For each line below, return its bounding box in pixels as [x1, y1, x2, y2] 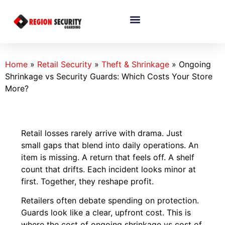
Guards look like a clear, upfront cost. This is [21, 207, 191, 218]
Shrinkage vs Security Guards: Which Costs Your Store [5, 71, 212, 82]
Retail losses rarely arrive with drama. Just [21, 128, 183, 139]
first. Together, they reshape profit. [21, 176, 154, 187]
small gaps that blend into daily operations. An [21, 140, 199, 151]
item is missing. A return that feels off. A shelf [21, 152, 195, 163]
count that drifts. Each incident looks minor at [21, 164, 196, 175]
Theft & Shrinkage [101, 59, 169, 70]
